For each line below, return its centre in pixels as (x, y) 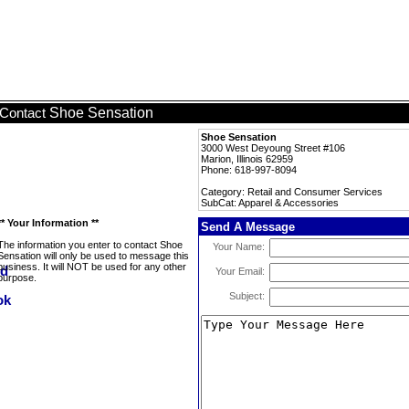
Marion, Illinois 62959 (247, 159)
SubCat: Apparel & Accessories (270, 203)
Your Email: (240, 271)
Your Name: (239, 246)
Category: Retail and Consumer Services (292, 192)
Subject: (247, 296)
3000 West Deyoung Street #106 (273, 148)
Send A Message (248, 227)
